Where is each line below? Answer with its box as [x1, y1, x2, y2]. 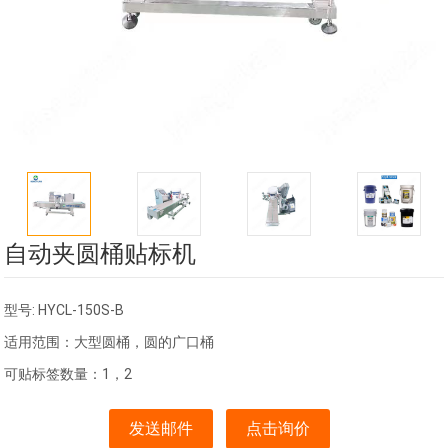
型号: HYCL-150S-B [4, 302, 125, 319]
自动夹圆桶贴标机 [4, 240, 197, 269]
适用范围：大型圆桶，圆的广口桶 [4, 334, 215, 351]
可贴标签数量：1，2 [4, 366, 133, 383]
